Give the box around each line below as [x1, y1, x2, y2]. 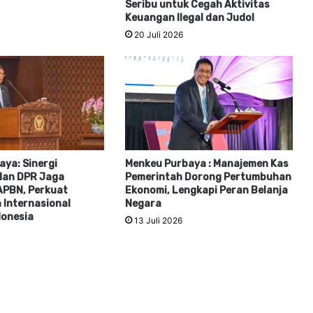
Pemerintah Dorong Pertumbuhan [124, 171, 291, 184]
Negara [124, 198, 161, 210]
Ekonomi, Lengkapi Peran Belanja [124, 184, 288, 197]
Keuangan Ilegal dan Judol [124, 11, 254, 24]
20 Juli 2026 [133, 29, 183, 40]
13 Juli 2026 [133, 215, 182, 226]
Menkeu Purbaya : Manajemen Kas [124, 158, 289, 170]
